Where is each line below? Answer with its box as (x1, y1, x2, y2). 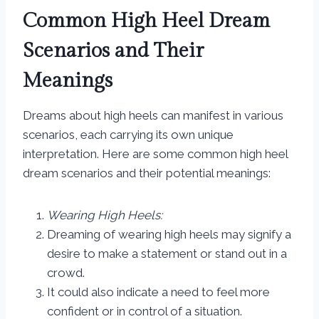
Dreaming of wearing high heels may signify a (47, 227, 291, 242)
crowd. (47, 266, 85, 281)
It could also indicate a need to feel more (47, 285, 270, 300)
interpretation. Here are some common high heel (23, 147, 288, 162)
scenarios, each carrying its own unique (23, 127, 234, 142)
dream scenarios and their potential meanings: (23, 166, 271, 181)
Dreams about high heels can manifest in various (23, 108, 283, 123)
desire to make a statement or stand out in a (47, 246, 287, 261)
